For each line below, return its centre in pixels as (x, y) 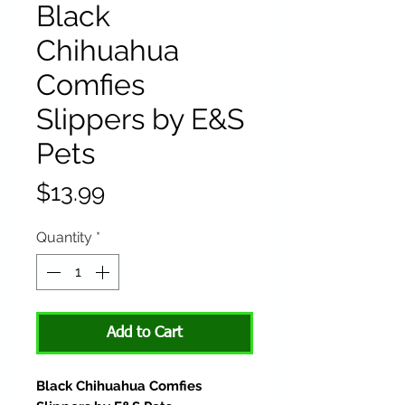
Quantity (64, 238)
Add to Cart (145, 334)
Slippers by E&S (140, 119)
